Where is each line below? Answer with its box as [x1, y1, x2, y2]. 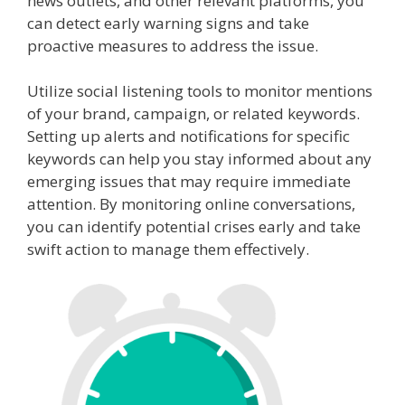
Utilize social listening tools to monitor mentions [27, 80, 372, 102]
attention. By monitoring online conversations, [27, 193, 355, 215]
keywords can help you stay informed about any [27, 148, 372, 170]
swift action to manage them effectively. [27, 239, 309, 260]
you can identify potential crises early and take [27, 216, 361, 238]
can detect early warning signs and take [27, 12, 309, 33]
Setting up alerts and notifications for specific [27, 126, 350, 147]
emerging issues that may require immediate [27, 171, 351, 193]
